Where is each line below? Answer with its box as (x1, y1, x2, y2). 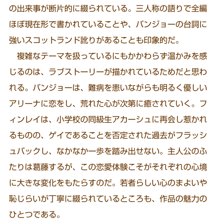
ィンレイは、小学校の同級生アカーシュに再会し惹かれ (9, 115, 208, 124)
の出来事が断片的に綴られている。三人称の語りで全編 (9, 4, 208, 13)
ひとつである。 (9, 211, 65, 219)
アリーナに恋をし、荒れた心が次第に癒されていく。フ (9, 100, 208, 108)
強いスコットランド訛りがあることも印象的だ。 (9, 36, 184, 45)
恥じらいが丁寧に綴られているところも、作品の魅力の (9, 195, 208, 203)
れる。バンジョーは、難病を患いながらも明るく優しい (9, 84, 208, 92)
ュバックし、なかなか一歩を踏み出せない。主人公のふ (9, 147, 208, 156)
